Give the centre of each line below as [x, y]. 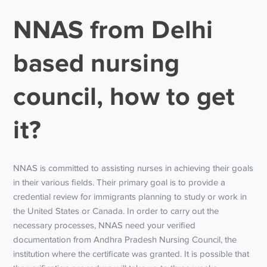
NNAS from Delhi [113, 29]
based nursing [96, 62]
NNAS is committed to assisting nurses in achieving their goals [133, 168]
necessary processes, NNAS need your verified [105, 225]
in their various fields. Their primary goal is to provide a [119, 182]
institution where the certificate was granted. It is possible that [131, 254]
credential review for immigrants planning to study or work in [130, 196]
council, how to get [124, 96]
